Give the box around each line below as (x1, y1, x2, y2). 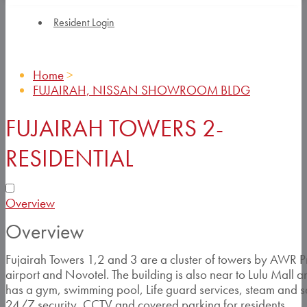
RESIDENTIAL (5, 143, 134, 173)
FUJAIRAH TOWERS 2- (5, 113, 223, 143)
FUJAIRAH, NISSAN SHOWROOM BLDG (33, 82, 250, 99)
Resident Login (53, 15, 114, 29)
